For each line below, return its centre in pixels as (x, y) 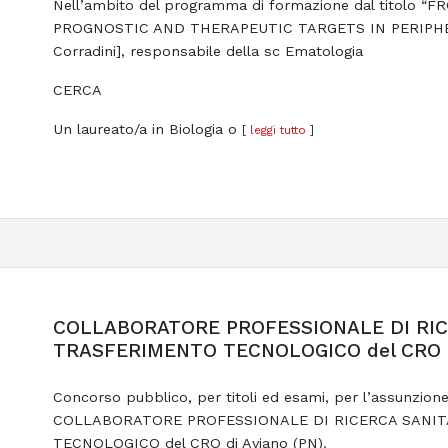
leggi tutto (277, 129)
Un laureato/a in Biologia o (147, 128)
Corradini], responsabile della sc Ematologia (207, 50)
